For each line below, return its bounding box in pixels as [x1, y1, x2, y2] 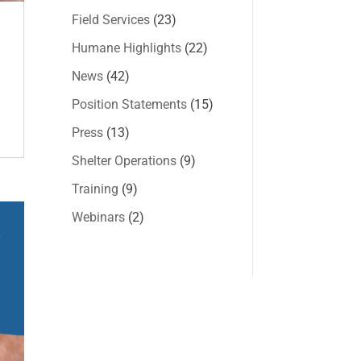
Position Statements [72, 96, 188, 112]
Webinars [72, 209, 126, 225]
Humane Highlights [72, 39, 182, 56]
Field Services [72, 11, 151, 27]
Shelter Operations [72, 152, 177, 168]
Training [72, 180, 119, 197]
